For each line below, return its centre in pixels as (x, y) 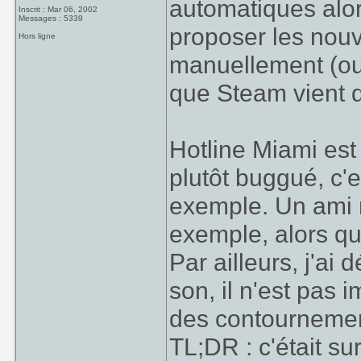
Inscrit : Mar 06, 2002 (58, 9)
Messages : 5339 (51, 18)
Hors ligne (37, 36)
